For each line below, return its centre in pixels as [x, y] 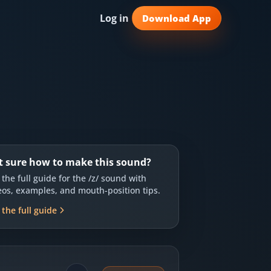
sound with [122, 178]
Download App [177, 18]
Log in [114, 18]
